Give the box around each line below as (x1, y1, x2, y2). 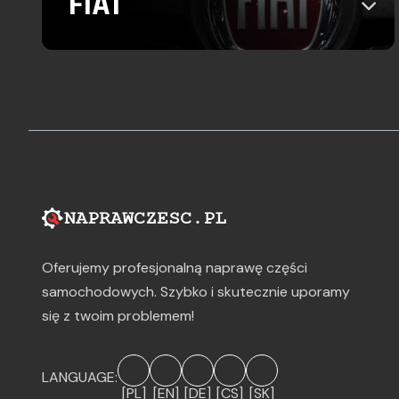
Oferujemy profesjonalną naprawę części (42, 257, 307, 277)
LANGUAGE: (42, 367, 118, 387)
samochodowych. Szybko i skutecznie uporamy (42, 281, 350, 301)
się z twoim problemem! (42, 305, 194, 325)
